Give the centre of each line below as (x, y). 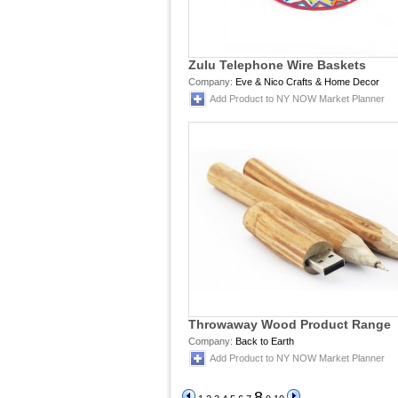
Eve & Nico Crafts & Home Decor (307, 82)
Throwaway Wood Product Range (290, 324)
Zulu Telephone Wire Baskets (277, 65)
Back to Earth (265, 341)
